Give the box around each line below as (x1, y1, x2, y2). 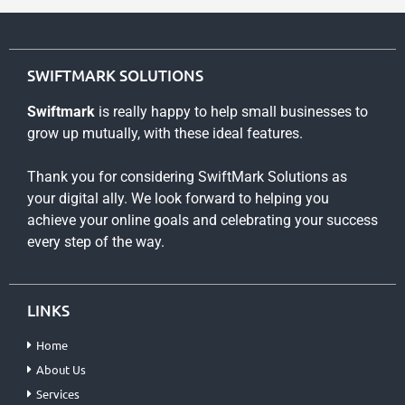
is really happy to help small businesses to (99, 103, 368, 120)
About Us (36, 362, 86, 378)
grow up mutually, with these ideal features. (27, 125, 303, 142)
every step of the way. (27, 233, 165, 250)
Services (36, 386, 80, 402)
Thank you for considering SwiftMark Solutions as (27, 168, 347, 185)
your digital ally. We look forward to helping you (27, 190, 329, 207)
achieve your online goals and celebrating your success (27, 212, 378, 229)
